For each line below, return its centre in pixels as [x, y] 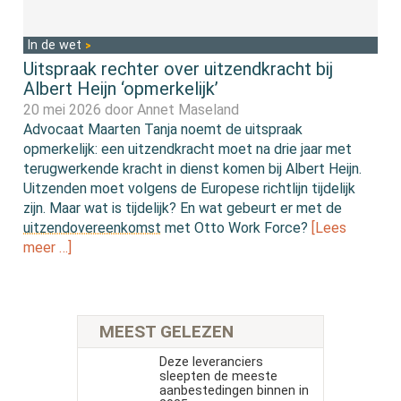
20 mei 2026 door [81, 109]
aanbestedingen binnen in [234, 390]
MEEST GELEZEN [166, 331]
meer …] [48, 247]
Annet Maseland [188, 109]
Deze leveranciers [211, 362]
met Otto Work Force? [237, 227]
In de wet [56, 45]
